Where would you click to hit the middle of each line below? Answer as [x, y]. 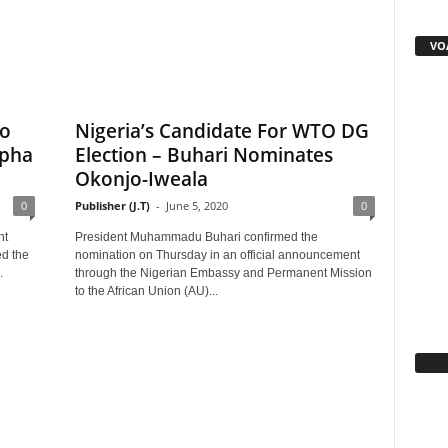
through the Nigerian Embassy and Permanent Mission [223, 273]
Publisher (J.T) [112, 205]
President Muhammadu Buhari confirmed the [196, 237]
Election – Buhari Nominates [203, 155]
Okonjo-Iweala [141, 179]
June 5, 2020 [196, 205]
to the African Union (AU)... [146, 291]
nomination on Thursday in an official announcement [217, 255]
